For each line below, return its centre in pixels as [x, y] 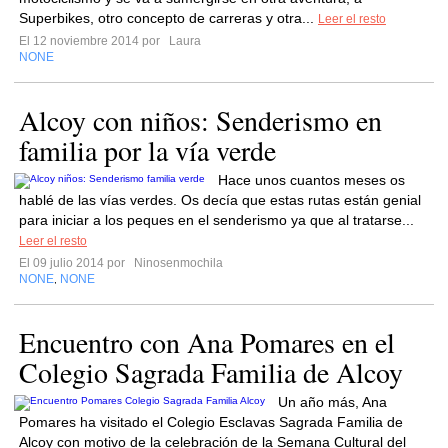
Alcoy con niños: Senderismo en [200, 120]
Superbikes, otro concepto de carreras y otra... [168, 18]
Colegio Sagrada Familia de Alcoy [211, 372]
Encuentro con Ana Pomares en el [207, 342]
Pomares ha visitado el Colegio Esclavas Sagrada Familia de [211, 422]
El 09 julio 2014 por [75, 263]
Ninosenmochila [177, 263]
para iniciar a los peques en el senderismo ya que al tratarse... [216, 220]
